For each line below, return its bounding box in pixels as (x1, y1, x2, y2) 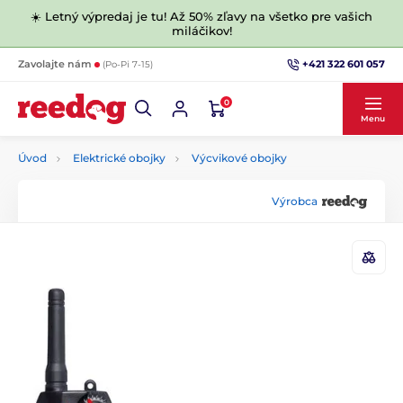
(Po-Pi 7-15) (103, 58, 153, 70)
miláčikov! (171, 23, 232, 38)
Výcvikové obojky (192, 151, 287, 165)
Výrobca (272, 193, 318, 208)
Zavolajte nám (18, 58, 94, 70)
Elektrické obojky (73, 151, 166, 165)
